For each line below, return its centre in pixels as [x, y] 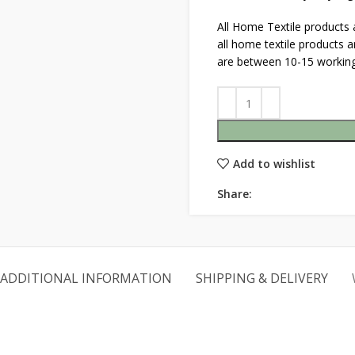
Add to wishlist [274, 163]
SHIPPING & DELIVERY [262, 278]
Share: [235, 194]
